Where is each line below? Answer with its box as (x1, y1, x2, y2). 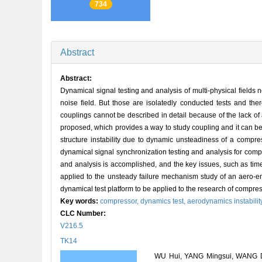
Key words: (60, 196, 100, 205)
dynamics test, (140, 196, 187, 205)
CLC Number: (60, 209, 108, 218)
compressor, (100, 196, 140, 205)
